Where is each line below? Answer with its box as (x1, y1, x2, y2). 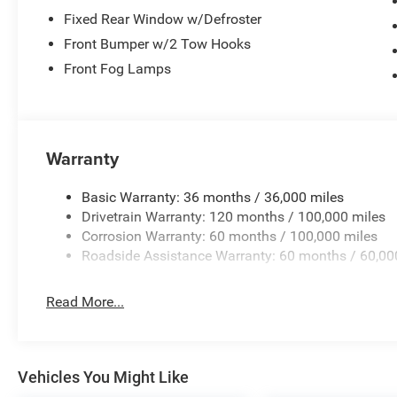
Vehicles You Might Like (18, 367, 189, 386)
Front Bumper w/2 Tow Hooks (64, 35, 252, 52)
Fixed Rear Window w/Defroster (64, 10, 262, 27)
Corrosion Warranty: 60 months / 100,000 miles (82, 228, 378, 245)
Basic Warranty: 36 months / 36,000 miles (82, 189, 345, 206)
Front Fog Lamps (64, 59, 172, 77)
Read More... (46, 293, 125, 311)
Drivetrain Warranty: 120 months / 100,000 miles (82, 208, 386, 226)
